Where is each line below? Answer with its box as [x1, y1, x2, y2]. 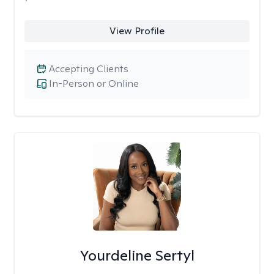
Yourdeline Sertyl [79, 246, 194, 265]
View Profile [109, 24, 165, 37]
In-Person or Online [49, 77, 139, 90]
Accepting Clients [49, 62, 128, 75]
